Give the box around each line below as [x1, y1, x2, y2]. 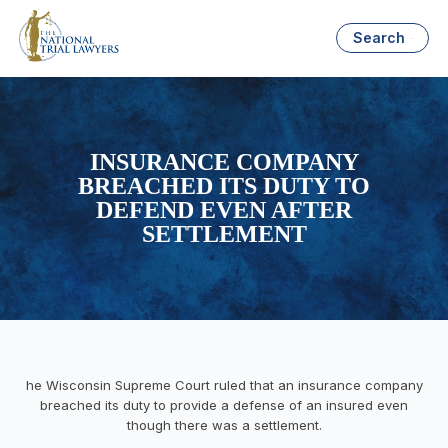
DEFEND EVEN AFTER [96, 197, 352, 224]
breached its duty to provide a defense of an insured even [40, 396, 408, 413]
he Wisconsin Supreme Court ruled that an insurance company [25, 376, 423, 393]
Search [353, 29, 406, 47]
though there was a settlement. [126, 416, 322, 433]
